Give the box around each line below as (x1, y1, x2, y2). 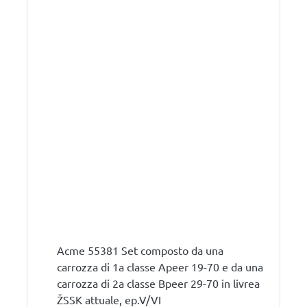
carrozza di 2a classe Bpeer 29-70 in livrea (57, 275, 260, 290)
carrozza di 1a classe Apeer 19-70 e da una (57, 259, 263, 273)
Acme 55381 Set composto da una (57, 243, 223, 257)
